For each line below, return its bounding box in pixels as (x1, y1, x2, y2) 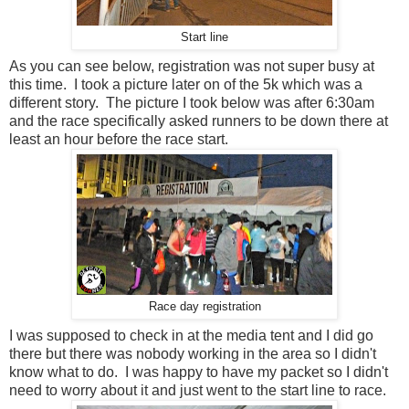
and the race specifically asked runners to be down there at (9, 113, 388, 130)
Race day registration (148, 300, 261, 314)
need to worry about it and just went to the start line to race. (9, 383, 386, 399)
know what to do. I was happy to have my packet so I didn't (9, 364, 388, 381)
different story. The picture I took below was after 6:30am (9, 95, 374, 111)
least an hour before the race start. (9, 131, 228, 148)
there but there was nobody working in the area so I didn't (9, 346, 376, 362)
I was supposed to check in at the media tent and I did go (9, 328, 373, 344)
